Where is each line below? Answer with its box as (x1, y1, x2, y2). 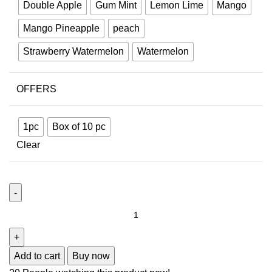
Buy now (72, 250, 110, 261)
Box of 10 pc (52, 121, 106, 132)
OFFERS (16, 84, 56, 95)
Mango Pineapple (23, 23, 100, 34)
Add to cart (14, 250, 60, 261)
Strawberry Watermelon (23, 46, 124, 57)
